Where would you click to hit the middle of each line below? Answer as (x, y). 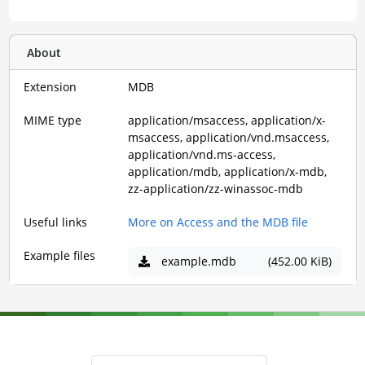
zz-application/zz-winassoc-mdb (215, 189)
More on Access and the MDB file (218, 222)
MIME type (53, 120)
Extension (50, 87)
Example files (59, 255)
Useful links (55, 222)
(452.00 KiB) (299, 262)
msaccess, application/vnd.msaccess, (229, 137)
